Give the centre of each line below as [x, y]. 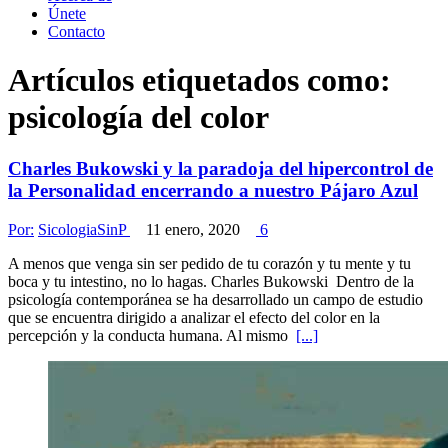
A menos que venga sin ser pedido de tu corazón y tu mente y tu [209, 263]
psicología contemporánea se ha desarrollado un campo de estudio [215, 299]
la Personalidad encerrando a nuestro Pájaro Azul [213, 190]
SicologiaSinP [84, 229]
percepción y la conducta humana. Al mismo [152, 335]
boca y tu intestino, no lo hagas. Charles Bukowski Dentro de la [211, 281]
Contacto [76, 31]
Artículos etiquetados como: [199, 80]
